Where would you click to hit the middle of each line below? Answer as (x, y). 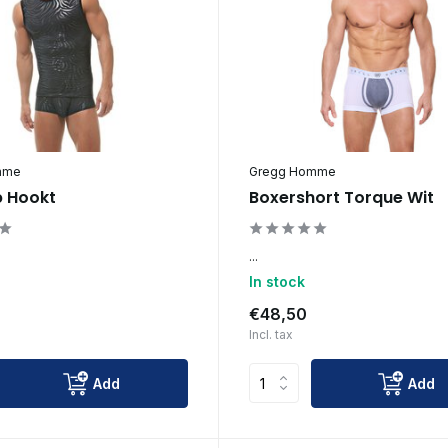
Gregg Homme (292, 171)
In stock (276, 281)
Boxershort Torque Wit (341, 197)
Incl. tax (270, 334)
